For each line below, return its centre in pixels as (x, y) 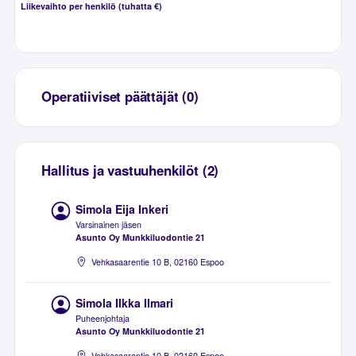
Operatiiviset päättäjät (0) (120, 97)
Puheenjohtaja (103, 318)
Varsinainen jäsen (109, 224)
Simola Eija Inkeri (122, 209)
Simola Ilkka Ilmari (125, 302)
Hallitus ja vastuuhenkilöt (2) (130, 170)
